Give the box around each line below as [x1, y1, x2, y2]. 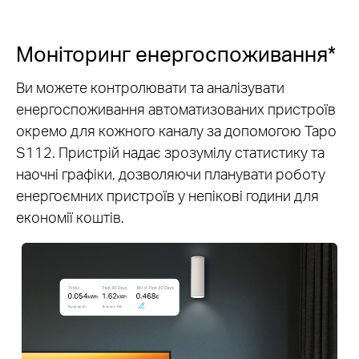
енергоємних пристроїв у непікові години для [16, 186, 319, 205]
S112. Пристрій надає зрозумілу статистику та [16, 143, 325, 162]
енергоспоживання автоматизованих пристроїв [16, 99, 336, 119]
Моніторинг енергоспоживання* [16, 40, 336, 67]
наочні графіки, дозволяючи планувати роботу [16, 164, 325, 184]
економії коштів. [16, 208, 124, 227]
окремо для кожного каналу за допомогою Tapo [16, 121, 337, 140]
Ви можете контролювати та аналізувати [16, 78, 284, 97]
